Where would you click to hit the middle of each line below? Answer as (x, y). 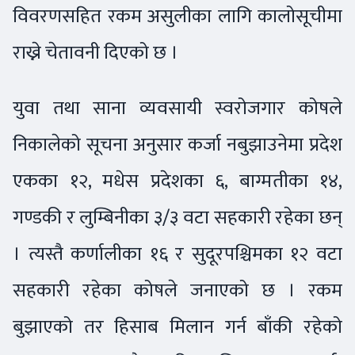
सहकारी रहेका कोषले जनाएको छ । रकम (177, 290)
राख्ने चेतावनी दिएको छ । (95, 52)
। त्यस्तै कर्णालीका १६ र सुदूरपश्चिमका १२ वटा (177, 254)
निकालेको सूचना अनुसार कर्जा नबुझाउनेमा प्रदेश (177, 144)
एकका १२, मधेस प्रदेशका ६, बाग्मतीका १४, (177, 181)
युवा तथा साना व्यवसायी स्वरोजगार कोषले (177, 108)
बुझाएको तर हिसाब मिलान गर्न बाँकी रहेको (177, 326)
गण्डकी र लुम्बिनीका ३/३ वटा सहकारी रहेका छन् (177, 217)
